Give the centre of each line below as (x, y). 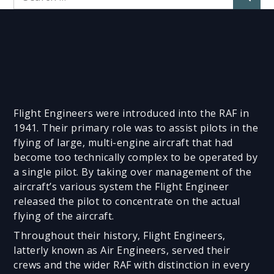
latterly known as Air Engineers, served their (122, 250)
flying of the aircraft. (64, 216)
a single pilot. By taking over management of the (133, 172)
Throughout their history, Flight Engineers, (120, 235)
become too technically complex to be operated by (136, 157)
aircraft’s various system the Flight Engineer (121, 186)
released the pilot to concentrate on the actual (127, 201)
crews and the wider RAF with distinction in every (132, 265)
